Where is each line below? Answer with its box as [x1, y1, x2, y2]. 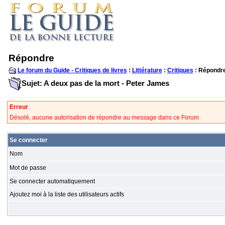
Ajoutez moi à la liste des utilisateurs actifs [9, 191, 124, 198]
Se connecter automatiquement [9, 178, 95, 185]
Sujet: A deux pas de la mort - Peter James [21, 78, 169, 87]
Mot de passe [9, 164, 46, 171]
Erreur [9, 103, 28, 110]
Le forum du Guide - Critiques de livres [17, 67, 127, 74]
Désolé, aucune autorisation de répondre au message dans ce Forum [9, 114, 199, 121]
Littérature [132, 67, 162, 74]
